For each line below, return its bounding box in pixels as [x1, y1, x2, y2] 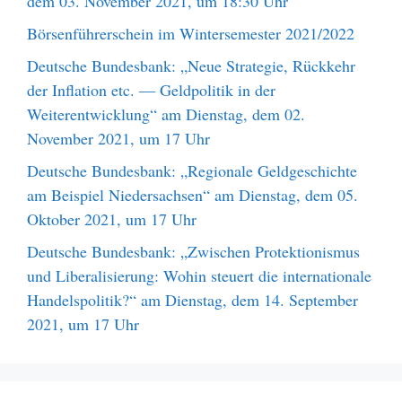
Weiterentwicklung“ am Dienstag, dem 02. [27, 102, 305, 125]
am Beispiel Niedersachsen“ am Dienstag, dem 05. [27, 183, 358, 205]
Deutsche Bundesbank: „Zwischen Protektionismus [27, 240, 360, 262]
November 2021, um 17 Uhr [27, 127, 210, 149]
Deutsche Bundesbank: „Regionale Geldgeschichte [27, 159, 357, 181]
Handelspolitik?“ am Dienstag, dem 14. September [27, 288, 358, 310]
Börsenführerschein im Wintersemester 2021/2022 [27, 22, 354, 44]
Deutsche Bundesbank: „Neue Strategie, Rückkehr [27, 54, 355, 76]
